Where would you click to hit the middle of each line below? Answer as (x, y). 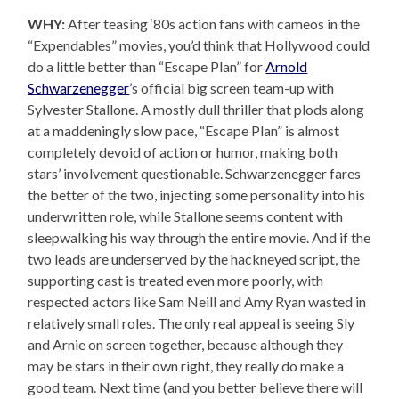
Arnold (287, 67)
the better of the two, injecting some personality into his (197, 195)
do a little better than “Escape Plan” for (147, 67)
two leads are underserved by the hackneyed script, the (194, 259)
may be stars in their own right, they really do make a (186, 366)
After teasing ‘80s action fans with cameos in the (213, 24)
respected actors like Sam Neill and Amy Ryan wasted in (197, 302)
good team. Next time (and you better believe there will (195, 387)
